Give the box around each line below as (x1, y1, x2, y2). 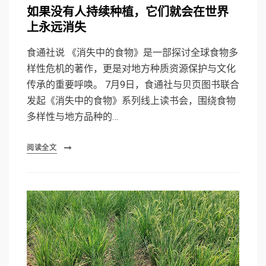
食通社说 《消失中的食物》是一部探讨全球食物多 (27, 46, 238, 58)
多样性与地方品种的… (27, 110, 118, 122)
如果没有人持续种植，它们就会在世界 (27, 4, 229, 20)
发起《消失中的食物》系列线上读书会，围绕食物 (27, 94, 236, 106)
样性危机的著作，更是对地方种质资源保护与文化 (27, 62, 236, 74)
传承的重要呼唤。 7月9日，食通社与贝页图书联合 (27, 78, 239, 90)
